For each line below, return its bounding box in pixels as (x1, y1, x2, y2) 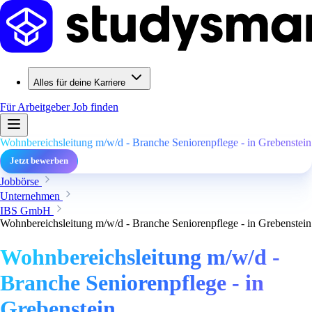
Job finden (72, 101, 118, 113)
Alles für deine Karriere (33, 77, 125, 88)
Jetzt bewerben (10, 156, 68, 166)
